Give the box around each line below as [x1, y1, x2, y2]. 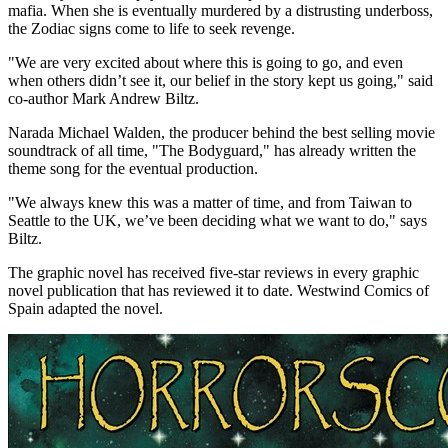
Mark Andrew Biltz [72, 90, 195, 108]
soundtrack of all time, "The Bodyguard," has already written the [8, 142, 416, 160]
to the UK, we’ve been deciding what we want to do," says [50, 212, 427, 230]
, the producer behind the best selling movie [161, 124, 435, 142]
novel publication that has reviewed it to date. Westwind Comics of [8, 282, 429, 300]
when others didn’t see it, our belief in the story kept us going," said [8, 72, 433, 90]
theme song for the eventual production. [8, 160, 258, 178]
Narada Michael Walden [8, 124, 161, 142]
